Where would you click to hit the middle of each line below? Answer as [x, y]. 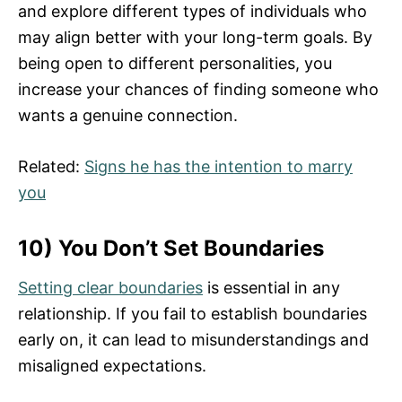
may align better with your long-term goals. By [195, 38]
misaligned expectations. [112, 366]
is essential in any [271, 288]
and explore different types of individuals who [192, 12]
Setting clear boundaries [110, 288]
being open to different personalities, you [175, 64]
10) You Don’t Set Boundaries [171, 249]
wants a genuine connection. [128, 116]
